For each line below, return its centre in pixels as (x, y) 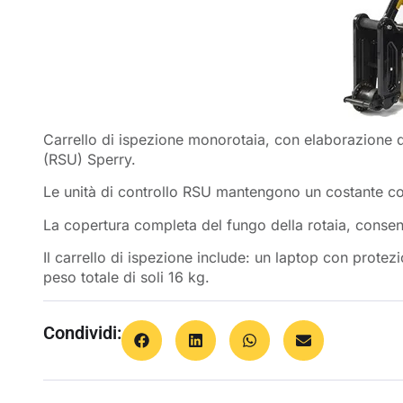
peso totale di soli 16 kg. (126, 278)
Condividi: (82, 332)
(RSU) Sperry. (90, 159)
